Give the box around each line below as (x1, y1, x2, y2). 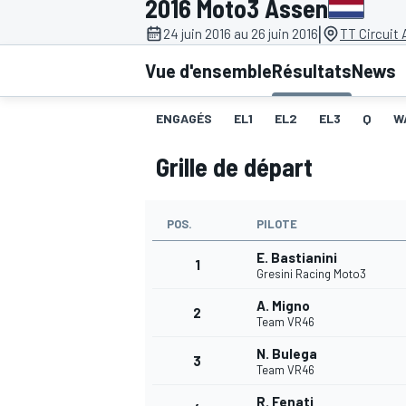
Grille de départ (156, 151, 313, 183)
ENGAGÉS (156, 111, 212, 127)
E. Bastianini (256, 249, 337, 266)
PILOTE (256, 217, 297, 232)
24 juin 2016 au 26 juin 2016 (163, 25, 318, 43)
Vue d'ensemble (145, 60, 272, 82)
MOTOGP (141, 132, 192, 150)
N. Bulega (256, 345, 317, 362)
